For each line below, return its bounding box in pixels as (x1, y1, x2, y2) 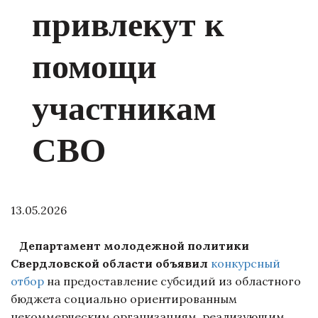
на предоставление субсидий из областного (44, 274, 301, 288)
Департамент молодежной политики (11, 238, 249, 253)
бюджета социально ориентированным (11, 292, 237, 306)
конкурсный (211, 256, 280, 270)
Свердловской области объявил (11, 256, 211, 270)
